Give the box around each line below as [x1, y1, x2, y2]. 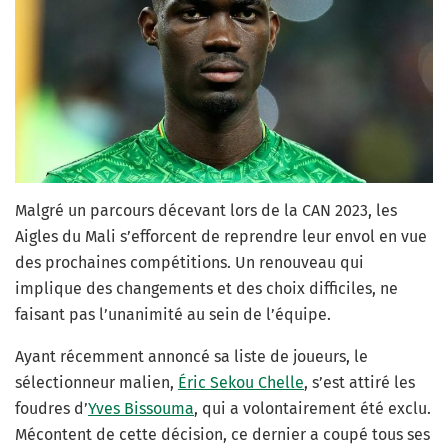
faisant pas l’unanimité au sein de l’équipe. [15, 305, 331, 325]
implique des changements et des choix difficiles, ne [15, 279, 398, 299]
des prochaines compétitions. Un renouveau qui [15, 253, 364, 273]
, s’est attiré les [304, 373, 415, 393]
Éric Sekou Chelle [178, 373, 304, 393]
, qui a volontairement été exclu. [194, 399, 431, 419]
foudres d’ [15, 399, 88, 419]
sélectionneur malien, [15, 373, 178, 393]
